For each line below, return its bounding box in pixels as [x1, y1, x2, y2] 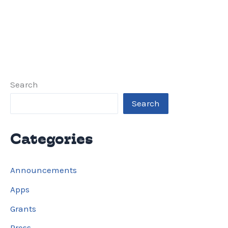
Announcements [10, 165, 77, 176]
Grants [10, 203, 36, 214]
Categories [10, 128, 93, 149]
